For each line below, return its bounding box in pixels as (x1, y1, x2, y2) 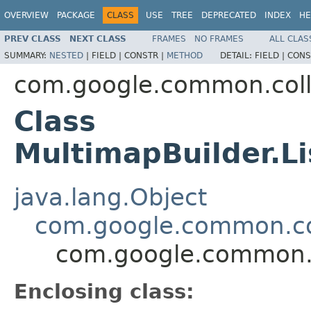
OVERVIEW (4, 10, 49, 20)
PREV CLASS (4, 33, 61, 44)
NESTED (49, 50, 83, 60)
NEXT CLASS (69, 33, 126, 44)
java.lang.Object (14, 183, 207, 211)
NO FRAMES (194, 33, 244, 44)
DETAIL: (220, 50, 255, 60)
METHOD (167, 50, 203, 60)
